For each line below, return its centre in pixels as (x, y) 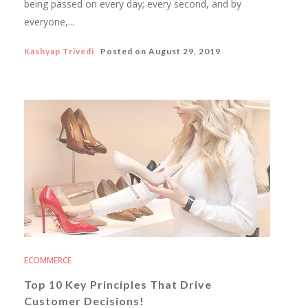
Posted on (121, 51)
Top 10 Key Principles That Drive (118, 284)
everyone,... (49, 22)
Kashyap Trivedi (59, 51)
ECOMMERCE (48, 260)
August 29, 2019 (185, 51)
